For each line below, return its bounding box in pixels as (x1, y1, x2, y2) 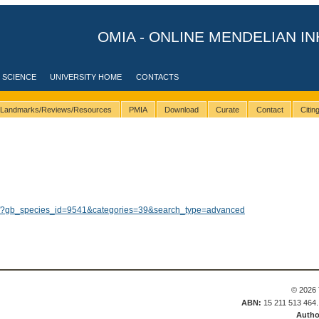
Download (164, 105, 199, 115)
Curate (215, 105, 239, 115)
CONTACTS (136, 73, 179, 81)
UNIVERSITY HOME (50, 73, 122, 81)
